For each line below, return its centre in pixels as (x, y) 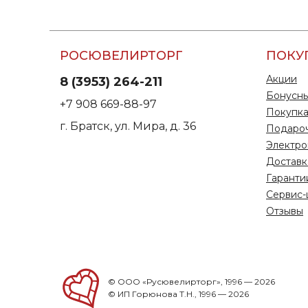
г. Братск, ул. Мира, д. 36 (128, 126)
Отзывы (285, 211)
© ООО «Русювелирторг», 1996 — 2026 (191, 282)
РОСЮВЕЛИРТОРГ (121, 56)
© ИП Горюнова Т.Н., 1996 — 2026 (178, 294)
